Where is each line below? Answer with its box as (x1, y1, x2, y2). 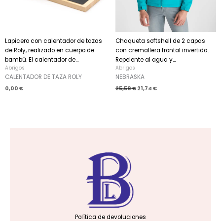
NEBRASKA (115, 73, 145, 81)
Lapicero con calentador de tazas (5, 37, 102, 45)
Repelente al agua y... (115, 56, 176, 64)
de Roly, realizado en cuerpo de (5, 46, 94, 55)
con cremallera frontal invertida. (115, 46, 209, 55)
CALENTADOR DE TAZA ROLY (5, 73, 82, 81)
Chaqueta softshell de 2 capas (115, 37, 205, 45)
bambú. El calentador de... (5, 56, 78, 64)
